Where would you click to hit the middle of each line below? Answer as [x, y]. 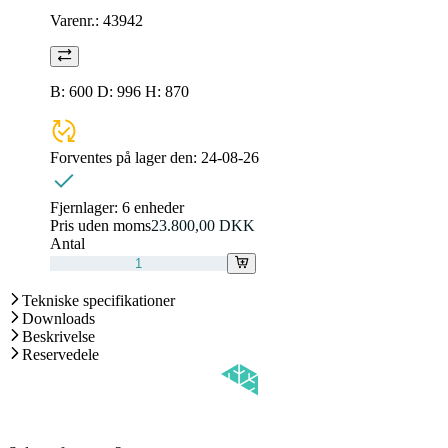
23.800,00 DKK [203, 225]
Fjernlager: [86, 207]
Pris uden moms [100, 225]
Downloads [58, 318]
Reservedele [60, 354]
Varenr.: [76, 20]
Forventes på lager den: [125, 157]
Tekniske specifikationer [98, 300]
